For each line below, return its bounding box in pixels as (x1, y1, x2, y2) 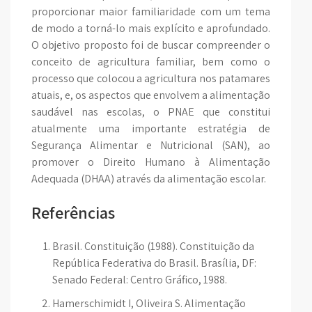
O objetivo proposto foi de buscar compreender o (31, 38, 270, 52)
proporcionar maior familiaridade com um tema (31, 4, 270, 19)
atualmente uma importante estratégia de (31, 121, 270, 136)
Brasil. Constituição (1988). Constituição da (52, 239, 254, 253)
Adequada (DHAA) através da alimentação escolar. (31, 171, 266, 186)
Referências (31, 201, 115, 224)
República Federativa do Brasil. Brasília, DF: (52, 256, 256, 270)
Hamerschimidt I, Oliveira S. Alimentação (52, 296, 246, 311)
